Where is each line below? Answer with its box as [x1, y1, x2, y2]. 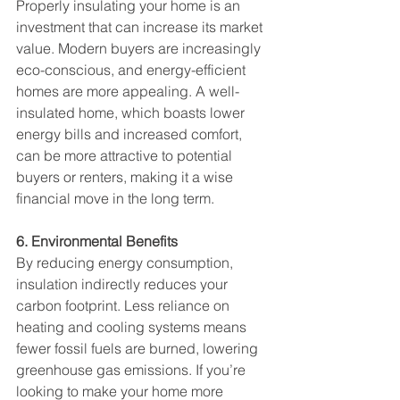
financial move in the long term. [16, 189, 214, 207]
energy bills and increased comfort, [16, 125, 246, 143]
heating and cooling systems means [16, 318, 250, 336]
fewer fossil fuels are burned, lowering [16, 339, 262, 357]
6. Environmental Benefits [16, 232, 178, 250]
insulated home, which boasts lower [16, 104, 248, 121]
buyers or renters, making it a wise [16, 168, 237, 186]
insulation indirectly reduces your [16, 275, 231, 293]
